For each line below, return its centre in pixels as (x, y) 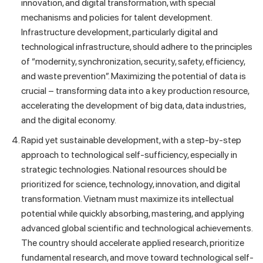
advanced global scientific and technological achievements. (136, 228)
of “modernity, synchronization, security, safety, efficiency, (133, 61)
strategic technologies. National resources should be (124, 170)
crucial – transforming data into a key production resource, (135, 90)
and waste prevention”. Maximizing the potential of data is (133, 76)
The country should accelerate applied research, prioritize (132, 243)
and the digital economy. (68, 120)
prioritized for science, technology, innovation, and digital (130, 184)
